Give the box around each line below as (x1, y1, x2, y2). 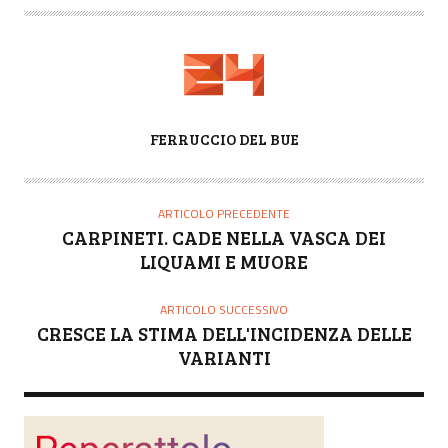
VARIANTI (177, 344, 271, 370)
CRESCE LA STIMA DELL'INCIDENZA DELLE (36, 320, 412, 346)
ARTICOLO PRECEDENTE (158, 203, 290, 223)
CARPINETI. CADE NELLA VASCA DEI (62, 224, 386, 250)
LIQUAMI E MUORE (140, 248, 308, 274)
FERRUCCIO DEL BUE (149, 128, 299, 149)
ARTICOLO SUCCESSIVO (160, 299, 288, 319)
